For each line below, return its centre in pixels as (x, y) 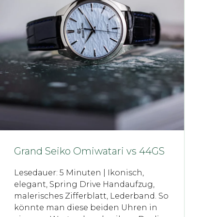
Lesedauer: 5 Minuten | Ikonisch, (79, 172)
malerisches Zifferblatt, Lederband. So (91, 196)
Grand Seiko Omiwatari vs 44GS (89, 151)
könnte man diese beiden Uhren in (85, 207)
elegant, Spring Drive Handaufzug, (84, 184)
